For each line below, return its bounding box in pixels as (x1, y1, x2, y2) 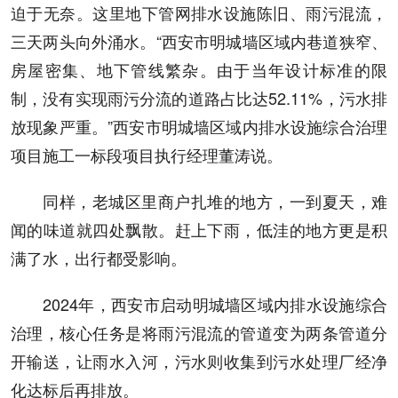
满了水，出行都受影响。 (11, 246, 187, 270)
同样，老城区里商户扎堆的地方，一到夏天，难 (43, 189, 387, 213)
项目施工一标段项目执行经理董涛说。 (11, 143, 283, 167)
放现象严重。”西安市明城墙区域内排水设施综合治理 (11, 115, 387, 139)
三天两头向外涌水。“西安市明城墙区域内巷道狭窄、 (11, 29, 387, 53)
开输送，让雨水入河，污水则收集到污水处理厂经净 (11, 349, 387, 373)
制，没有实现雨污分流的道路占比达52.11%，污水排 (11, 86, 387, 110)
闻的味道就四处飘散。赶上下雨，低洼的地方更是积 (11, 218, 387, 242)
